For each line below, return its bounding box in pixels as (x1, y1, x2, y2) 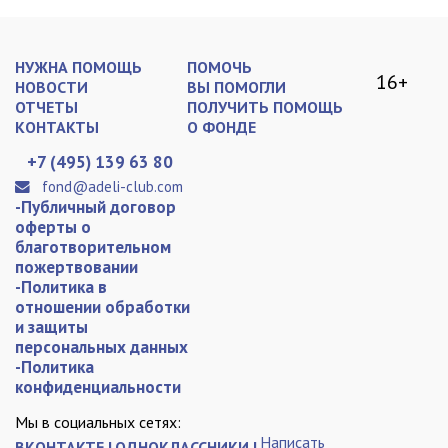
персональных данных (15, 336, 188, 358)
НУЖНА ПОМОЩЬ (15, 57, 142, 77)
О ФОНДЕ (187, 117, 256, 137)
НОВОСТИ (15, 77, 88, 97)
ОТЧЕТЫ (15, 97, 78, 117)
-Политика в (15, 276, 107, 298)
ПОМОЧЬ (187, 57, 252, 77)
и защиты (15, 316, 88, 338)
